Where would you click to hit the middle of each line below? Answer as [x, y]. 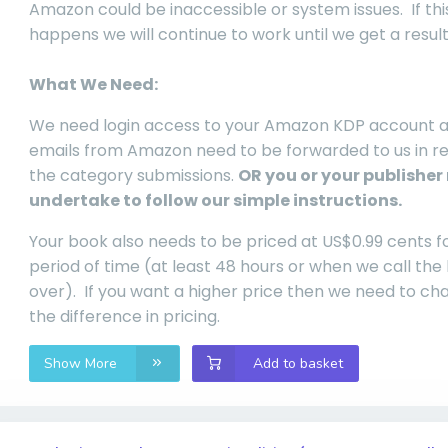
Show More [83, 363]
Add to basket [298, 363]
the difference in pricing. [124, 316]
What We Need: [93, 84]
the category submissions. [133, 175]
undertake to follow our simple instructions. [215, 200]
